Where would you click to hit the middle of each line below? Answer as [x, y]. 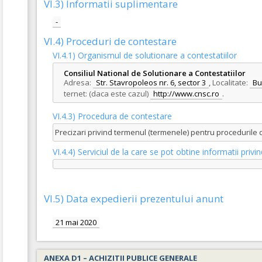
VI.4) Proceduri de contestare [110, 42]
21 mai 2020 [76, 223]
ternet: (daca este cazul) [106, 94]
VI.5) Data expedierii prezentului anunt [134, 199]
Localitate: [230, 83]
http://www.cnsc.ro [186, 94]
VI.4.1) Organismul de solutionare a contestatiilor [145, 56]
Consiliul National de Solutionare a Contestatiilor [155, 73]
